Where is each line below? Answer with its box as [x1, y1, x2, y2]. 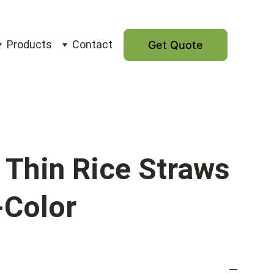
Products [7, 38, 52, 51]
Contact [72, 38, 113, 51]
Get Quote [148, 38, 203, 51]
